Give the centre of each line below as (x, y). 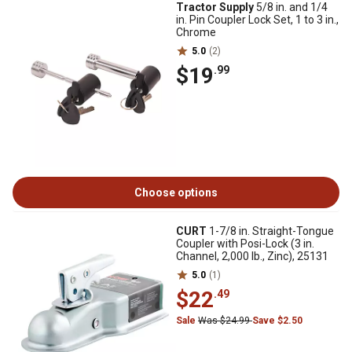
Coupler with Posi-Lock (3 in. (245, 244)
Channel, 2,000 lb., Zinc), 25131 (252, 256)
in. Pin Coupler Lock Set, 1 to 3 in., (257, 20)
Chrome (196, 32)
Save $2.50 (277, 321)
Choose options (176, 192)
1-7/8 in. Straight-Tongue (270, 231)
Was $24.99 (225, 321)
